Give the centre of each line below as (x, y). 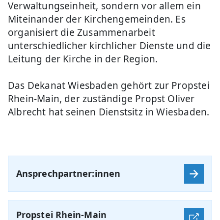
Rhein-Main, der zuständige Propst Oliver (101, 98)
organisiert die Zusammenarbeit (82, 32)
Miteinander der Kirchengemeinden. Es (97, 19)
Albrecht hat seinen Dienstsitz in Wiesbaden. (109, 112)
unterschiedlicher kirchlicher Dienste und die (110, 45)
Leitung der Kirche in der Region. (83, 59)
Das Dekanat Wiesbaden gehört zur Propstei (109, 85)
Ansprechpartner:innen (68, 174)
